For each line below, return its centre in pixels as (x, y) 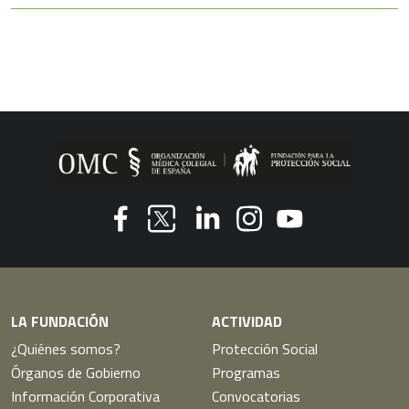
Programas (246, 373)
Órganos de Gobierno (76, 373)
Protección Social (265, 349)
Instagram (267, 241)
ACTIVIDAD (247, 322)
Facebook (142, 241)
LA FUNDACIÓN (60, 322)
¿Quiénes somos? (66, 349)
